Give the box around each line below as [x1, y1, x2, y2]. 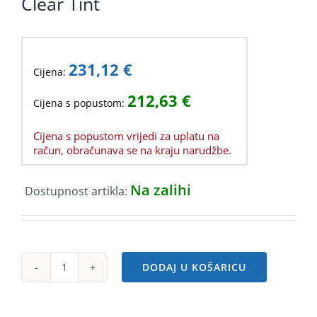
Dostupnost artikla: [25, 183, 130, 199]
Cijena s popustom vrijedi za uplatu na [33, 128, 219, 143]
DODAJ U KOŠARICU [142, 260, 246, 275]
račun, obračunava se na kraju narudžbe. [33, 142, 231, 157]
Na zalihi [130, 180, 191, 200]
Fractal [63, 267, 100, 283]
